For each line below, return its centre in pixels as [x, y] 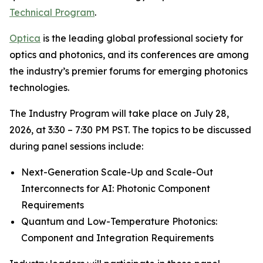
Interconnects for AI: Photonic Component [116, 188]
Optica [25, 38]
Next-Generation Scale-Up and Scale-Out [117, 172]
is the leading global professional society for [142, 38]
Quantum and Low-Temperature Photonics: [119, 221]
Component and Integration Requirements [117, 238]
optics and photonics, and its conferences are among [129, 55]
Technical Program [52, 12]
